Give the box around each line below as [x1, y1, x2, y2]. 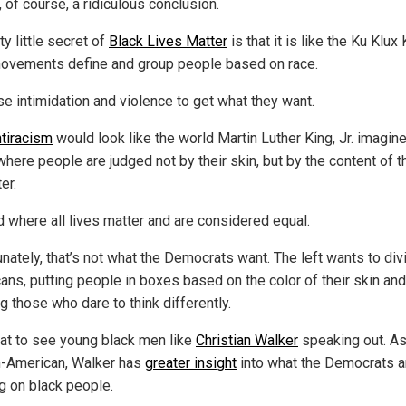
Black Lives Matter [109, 32, 227, 50]
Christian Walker [196, 331, 298, 349]
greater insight [145, 353, 237, 372]
